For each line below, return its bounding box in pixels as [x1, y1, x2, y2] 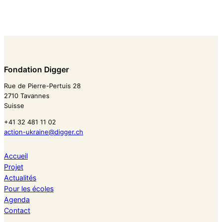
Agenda [4, 195, 30, 204]
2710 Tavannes [4, 92, 50, 100]
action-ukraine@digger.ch [4, 128, 83, 136]
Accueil [4, 151, 28, 160]
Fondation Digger [4, 65, 69, 75]
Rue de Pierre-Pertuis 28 [4, 82, 81, 90]
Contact [4, 206, 30, 215]
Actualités [4, 173, 36, 182]
